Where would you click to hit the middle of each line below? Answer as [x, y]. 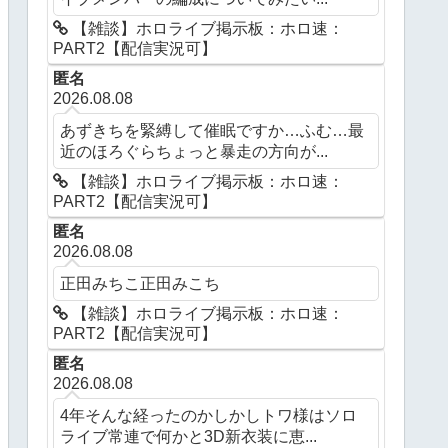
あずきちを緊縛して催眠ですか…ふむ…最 [212, 130]
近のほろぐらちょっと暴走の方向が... [194, 151]
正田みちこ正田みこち [140, 283]
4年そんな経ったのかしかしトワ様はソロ [209, 415]
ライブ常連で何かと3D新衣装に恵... [189, 436]
